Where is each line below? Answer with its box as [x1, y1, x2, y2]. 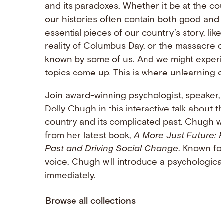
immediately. [44, 171, 96, 181]
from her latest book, [44, 131, 134, 141]
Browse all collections [45, 197, 136, 207]
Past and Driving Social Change [44, 144, 178, 154]
